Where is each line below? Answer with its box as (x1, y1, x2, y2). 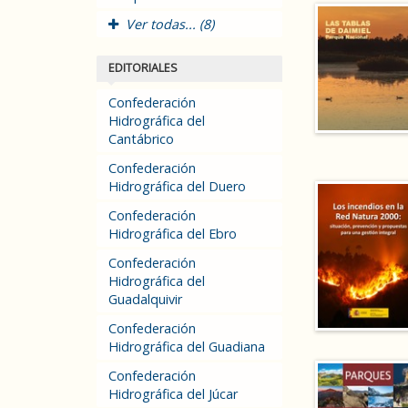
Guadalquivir (108, 291, 182, 308)
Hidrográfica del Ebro (108, 225, 237, 242)
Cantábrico (108, 130, 174, 148)
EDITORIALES (108, 60, 178, 76)
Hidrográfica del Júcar (108, 385, 238, 403)
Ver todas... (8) (126, 15, 214, 33)
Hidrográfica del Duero (108, 178, 246, 195)
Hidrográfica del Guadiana (108, 338, 265, 355)
